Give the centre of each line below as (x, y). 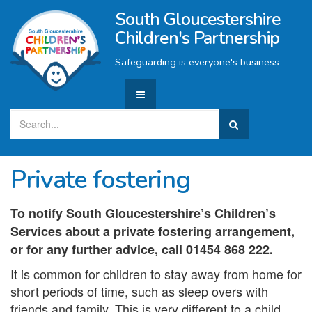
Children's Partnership (197, 38)
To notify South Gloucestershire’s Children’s (143, 213)
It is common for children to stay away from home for (156, 274)
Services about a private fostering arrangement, (153, 231)
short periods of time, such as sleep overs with (139, 291)
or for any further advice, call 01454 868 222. (142, 249)
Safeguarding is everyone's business (197, 62)
